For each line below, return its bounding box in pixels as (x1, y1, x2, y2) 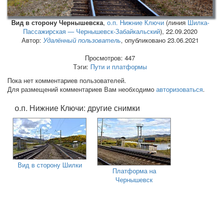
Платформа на (112, 166, 156, 176)
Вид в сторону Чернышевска (11, 18, 103, 27)
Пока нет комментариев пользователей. (7, 76, 126, 85)
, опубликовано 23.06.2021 (120, 35, 199, 45)
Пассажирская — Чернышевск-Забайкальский (23, 27, 160, 36)
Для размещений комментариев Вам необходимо (7, 84, 156, 94)
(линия (165, 18, 188, 27)
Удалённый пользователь (43, 35, 121, 45)
